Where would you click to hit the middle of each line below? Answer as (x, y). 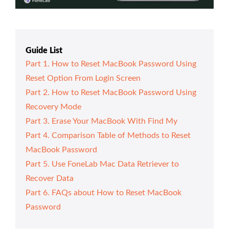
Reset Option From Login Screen (83, 78)
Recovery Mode (53, 107)
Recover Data (50, 178)
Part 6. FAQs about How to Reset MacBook (104, 192)
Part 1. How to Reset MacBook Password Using (111, 64)
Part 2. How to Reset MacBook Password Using (111, 92)
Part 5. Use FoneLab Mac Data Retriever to (102, 164)
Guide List (44, 50)
